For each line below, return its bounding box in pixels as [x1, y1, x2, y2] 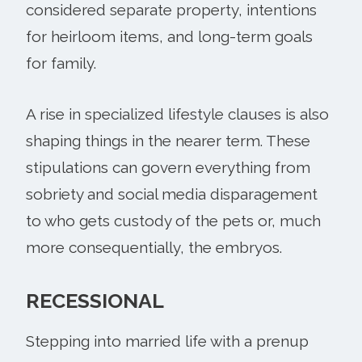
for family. [26, 53, 96, 72]
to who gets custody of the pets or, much [26, 211, 321, 229]
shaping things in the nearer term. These [26, 131, 310, 149]
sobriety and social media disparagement [26, 184, 318, 203]
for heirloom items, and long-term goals [26, 27, 313, 45]
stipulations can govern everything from [26, 158, 310, 176]
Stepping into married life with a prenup [26, 331, 309, 350]
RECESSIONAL [26, 288, 164, 313]
